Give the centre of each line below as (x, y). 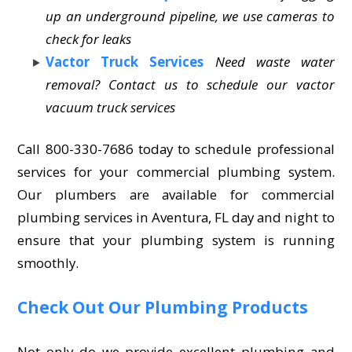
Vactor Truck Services (125, 61)
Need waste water (275, 61)
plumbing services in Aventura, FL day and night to (176, 217)
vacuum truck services (111, 107)
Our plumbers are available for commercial (176, 194)
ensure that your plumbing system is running (176, 240)
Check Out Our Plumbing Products (163, 307)
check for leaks (89, 38)
